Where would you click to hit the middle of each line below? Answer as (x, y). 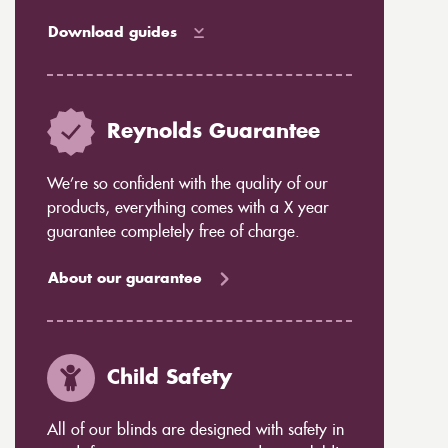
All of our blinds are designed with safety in (195, 430)
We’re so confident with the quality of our (187, 184)
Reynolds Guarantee (213, 132)
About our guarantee (124, 279)
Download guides (112, 33)
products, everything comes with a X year (187, 208)
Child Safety (169, 378)
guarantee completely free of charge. (173, 232)
